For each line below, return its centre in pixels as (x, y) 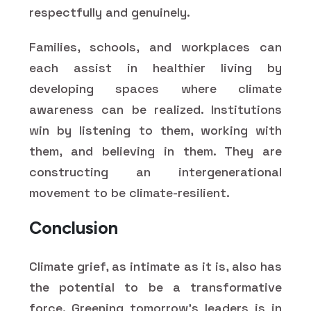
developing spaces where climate (155, 88)
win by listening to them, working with (155, 130)
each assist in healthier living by (155, 67)
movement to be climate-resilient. (129, 192)
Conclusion (74, 227)
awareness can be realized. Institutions (155, 109)
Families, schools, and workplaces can (155, 47)
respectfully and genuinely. (110, 12)
